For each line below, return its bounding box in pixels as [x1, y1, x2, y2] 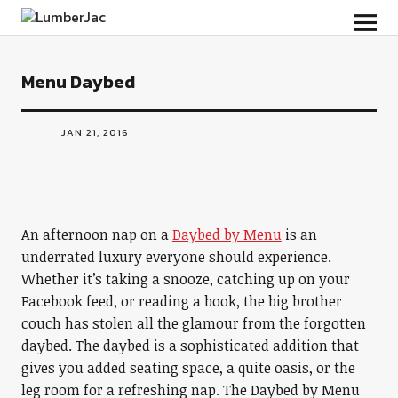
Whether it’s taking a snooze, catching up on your [20, 269, 350, 289]
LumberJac [20, 6, 139, 36]
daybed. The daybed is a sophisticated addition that [20, 336, 359, 355]
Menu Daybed [20, 68, 135, 95]
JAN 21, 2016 [60, 125, 129, 139]
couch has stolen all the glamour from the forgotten [20, 314, 366, 333]
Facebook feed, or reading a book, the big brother [20, 291, 342, 311]
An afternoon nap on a [20, 225, 172, 244]
